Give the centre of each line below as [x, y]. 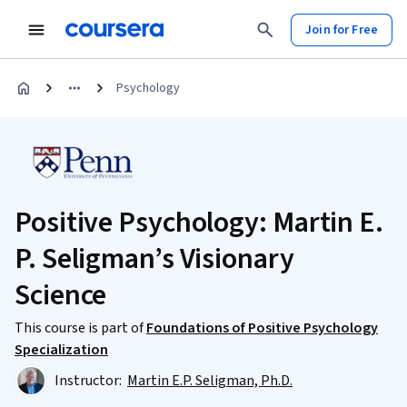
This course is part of [80, 328]
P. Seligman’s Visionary [154, 259]
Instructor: [89, 381]
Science [61, 295]
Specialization [61, 350]
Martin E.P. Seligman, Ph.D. [210, 381]
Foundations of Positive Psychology [262, 328]
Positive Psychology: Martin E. [199, 223]
